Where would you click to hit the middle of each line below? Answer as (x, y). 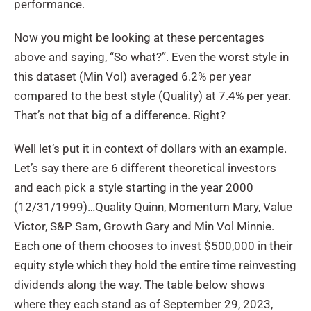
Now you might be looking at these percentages (139, 38)
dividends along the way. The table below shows (140, 285)
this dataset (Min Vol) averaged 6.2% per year (133, 77)
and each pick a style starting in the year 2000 (134, 188)
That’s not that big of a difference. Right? (120, 116)
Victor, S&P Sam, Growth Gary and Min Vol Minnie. (144, 227)
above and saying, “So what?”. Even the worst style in (151, 57)
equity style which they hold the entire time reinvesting (155, 266)
